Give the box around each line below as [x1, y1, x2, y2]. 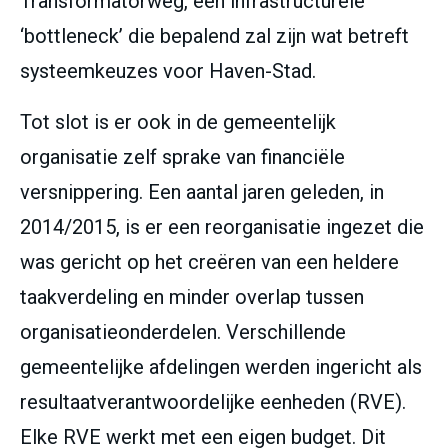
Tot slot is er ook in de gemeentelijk [20, 110, 336, 135]
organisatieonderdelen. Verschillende [20, 320, 346, 345]
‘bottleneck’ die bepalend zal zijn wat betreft [20, 24, 409, 49]
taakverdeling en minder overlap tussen [20, 285, 364, 310]
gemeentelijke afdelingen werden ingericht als [20, 355, 422, 380]
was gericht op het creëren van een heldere [20, 250, 399, 275]
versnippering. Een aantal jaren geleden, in [20, 180, 384, 205]
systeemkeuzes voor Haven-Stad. [20, 59, 316, 84]
